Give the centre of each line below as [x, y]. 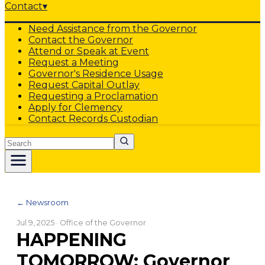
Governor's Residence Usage [96, 74]
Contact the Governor [81, 40]
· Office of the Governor [100, 223]
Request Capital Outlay [84, 85]
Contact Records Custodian [93, 119]
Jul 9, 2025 [35, 223]
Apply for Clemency [75, 107]
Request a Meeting [74, 62]
